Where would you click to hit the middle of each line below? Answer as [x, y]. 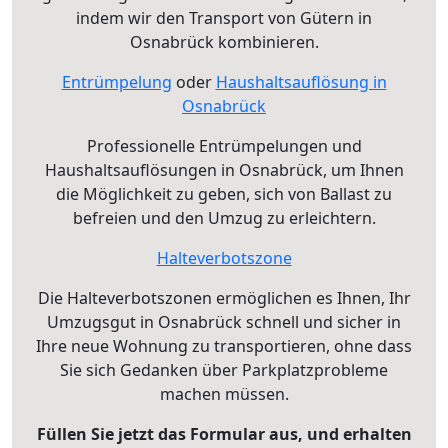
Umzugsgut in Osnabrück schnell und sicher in [224, 321]
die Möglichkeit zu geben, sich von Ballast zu [224, 193]
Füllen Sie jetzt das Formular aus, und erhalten [224, 433]
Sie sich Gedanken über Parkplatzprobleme [224, 369]
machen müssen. [224, 393]
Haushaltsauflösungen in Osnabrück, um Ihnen [224, 169]
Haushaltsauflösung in [301, 81]
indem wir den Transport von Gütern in [224, 17]
